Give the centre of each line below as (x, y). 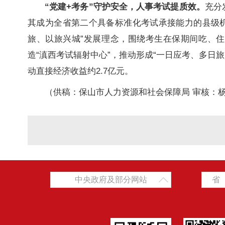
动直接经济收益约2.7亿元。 (80, 71)
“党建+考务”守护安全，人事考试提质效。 (125, 7)
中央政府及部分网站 (111, 179)
